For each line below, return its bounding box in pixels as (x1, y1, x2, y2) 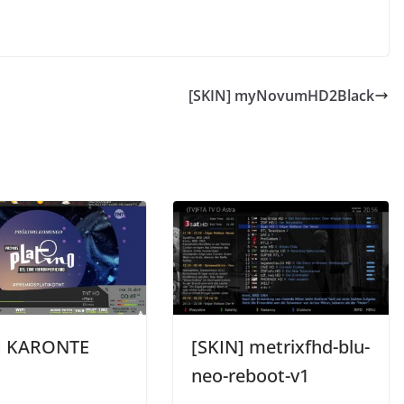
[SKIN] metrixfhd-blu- (191, 334, 370, 359)
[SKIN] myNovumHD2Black (188, 86, 374, 106)
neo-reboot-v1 (191, 363, 309, 388)
